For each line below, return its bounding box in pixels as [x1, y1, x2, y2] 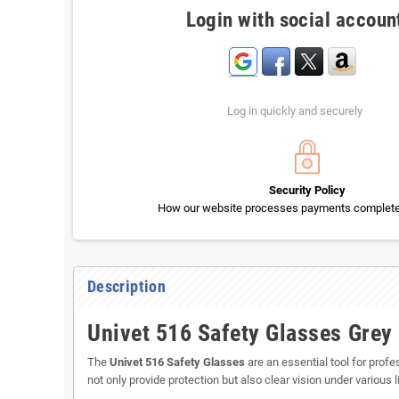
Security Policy [268, 183, 346, 198]
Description [87, 277, 166, 297]
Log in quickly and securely [226, 104, 362, 118]
